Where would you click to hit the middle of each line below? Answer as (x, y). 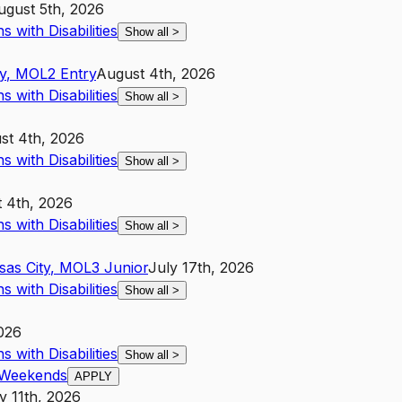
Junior (126, 268)
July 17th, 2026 (201, 268)
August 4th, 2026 (156, 74)
